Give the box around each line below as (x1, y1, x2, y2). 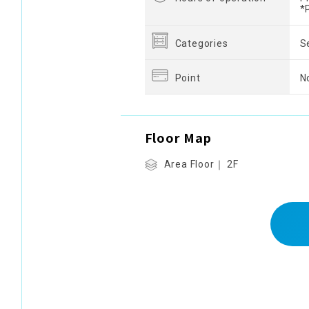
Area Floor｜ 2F (163, 159, 239, 170)
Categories (175, 38, 228, 49)
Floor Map (144, 128, 212, 146)
